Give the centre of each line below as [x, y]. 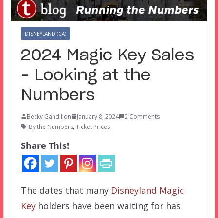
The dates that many [66, 190]
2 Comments [142, 116]
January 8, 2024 [98, 116]
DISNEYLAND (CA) [45, 33]
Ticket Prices [93, 127]
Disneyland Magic [147, 190]
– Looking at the [86, 75]
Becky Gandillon [49, 116]
